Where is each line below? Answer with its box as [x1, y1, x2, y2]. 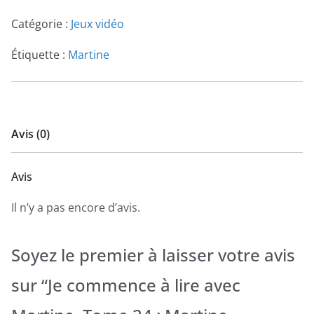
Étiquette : [11, 47, 68, 63]
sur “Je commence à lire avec [11, 273, 240, 297]
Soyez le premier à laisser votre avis [11, 243, 295, 267]
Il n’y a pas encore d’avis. [11, 200, 140, 216]
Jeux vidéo [71, 16, 124, 32]
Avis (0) [11, 126, 50, 142]
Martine [68, 47, 109, 63]
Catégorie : [11, 16, 71, 32]
